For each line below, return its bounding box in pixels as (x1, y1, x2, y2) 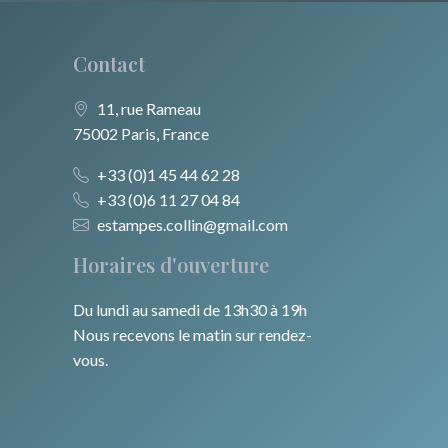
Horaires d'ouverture (73, 251, 269, 279)
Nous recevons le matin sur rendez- (73, 325, 312, 345)
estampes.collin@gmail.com (97, 215, 288, 235)
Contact (73, 50, 145, 78)
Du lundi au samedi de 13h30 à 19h (73, 300, 307, 320)
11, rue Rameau (97, 99, 201, 119)
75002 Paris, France (73, 124, 209, 144)
